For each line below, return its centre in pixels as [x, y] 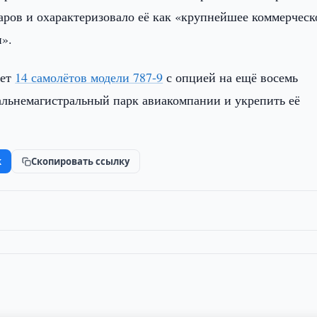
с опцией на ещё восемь [231, 77]
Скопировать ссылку [81, 161]
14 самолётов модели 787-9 [89, 77]
